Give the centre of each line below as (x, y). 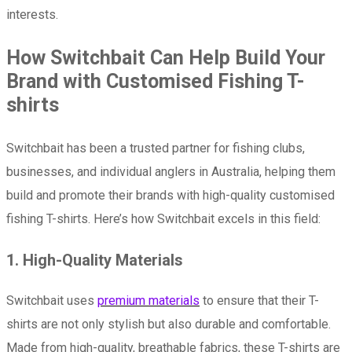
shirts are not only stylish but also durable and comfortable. (169, 324)
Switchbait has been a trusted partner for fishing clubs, (156, 148)
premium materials (148, 300)
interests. (32, 14)
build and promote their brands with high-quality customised (170, 195)
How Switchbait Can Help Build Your (166, 57)
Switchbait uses (52, 300)
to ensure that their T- (259, 300)
